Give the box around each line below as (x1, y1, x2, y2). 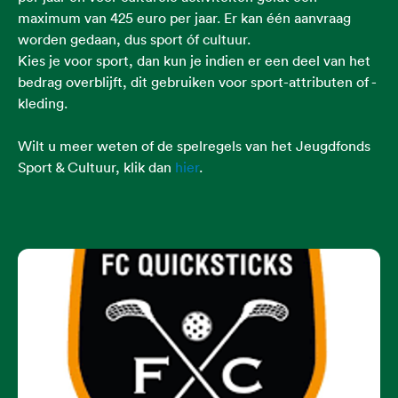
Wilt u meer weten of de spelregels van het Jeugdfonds (18, 137, 370, 155)
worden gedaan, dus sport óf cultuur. (18, 30, 251, 48)
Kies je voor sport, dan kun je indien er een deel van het (18, 52, 370, 69)
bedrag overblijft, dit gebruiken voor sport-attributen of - (18, 73, 377, 91)
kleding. (18, 94, 68, 112)
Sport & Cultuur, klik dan (18, 158, 175, 176)
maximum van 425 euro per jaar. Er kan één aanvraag (18, 9, 351, 27)
